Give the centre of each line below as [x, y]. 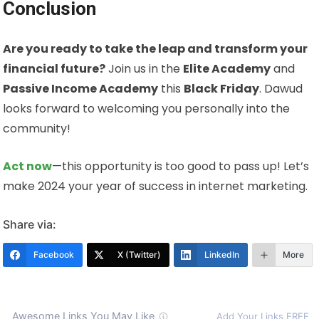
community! [37, 129]
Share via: [30, 225]
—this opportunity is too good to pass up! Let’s [181, 167]
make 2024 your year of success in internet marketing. [156, 187]
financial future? [54, 69]
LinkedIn [222, 255]
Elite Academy [227, 69]
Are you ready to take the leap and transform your [156, 49]
